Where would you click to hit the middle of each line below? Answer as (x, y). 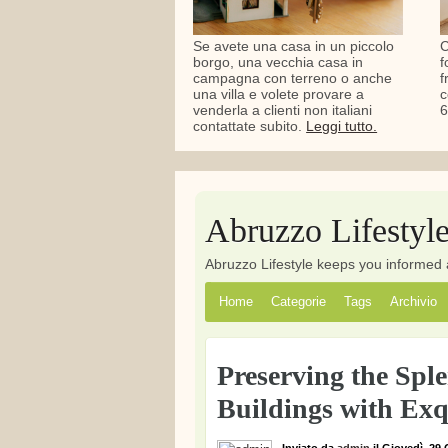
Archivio (413, 302)
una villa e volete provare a (279, 94)
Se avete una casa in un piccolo (294, 46)
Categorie (298, 302)
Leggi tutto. (342, 126)
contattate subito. (250, 126)
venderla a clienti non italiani (283, 110)
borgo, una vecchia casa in (278, 62)
